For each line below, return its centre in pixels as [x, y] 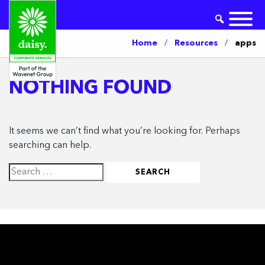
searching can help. [50, 146]
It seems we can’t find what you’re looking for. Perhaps [125, 131]
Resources [196, 43]
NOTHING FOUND [90, 89]
